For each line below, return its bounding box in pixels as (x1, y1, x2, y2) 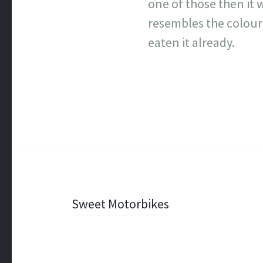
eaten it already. (148, 34, 235, 50)
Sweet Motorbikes (72, 195, 169, 212)
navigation (35, 220, 144, 249)
